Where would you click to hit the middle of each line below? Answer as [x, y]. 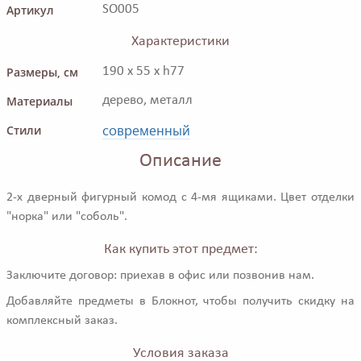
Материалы [39, 102]
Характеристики [180, 42]
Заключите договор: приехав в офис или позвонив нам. [160, 276]
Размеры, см [42, 73]
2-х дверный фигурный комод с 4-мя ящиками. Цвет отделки [180, 197]
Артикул [30, 10]
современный [146, 130]
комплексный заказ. [62, 321]
